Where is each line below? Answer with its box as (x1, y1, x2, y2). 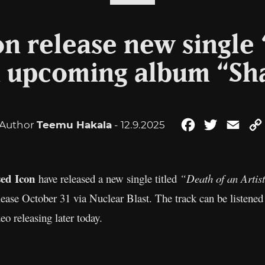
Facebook (196, 119, 244, 130)
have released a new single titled (35, 171, 180, 186)
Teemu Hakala (36, 119, 112, 131)
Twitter (219, 119, 253, 130)
